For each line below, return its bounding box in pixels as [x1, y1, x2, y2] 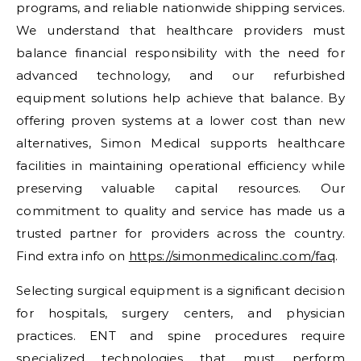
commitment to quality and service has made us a [16, 203, 345, 218]
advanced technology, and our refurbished [16, 68, 345, 83]
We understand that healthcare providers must [16, 23, 345, 38]
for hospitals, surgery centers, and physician [16, 305, 345, 321]
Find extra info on [16, 248, 129, 263]
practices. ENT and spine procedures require [16, 328, 345, 343]
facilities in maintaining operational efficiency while [16, 158, 345, 173]
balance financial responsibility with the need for [16, 45, 345, 60]
